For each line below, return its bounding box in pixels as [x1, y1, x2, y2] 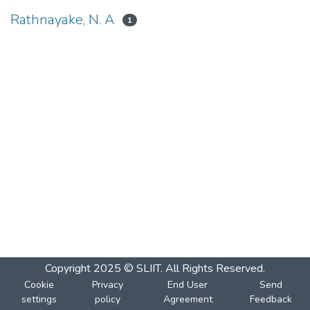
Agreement [163, 293, 212, 306]
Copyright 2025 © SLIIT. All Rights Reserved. [45, 261, 265, 276]
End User [167, 278, 208, 291]
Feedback [250, 293, 293, 306]
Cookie [24, 278, 54, 291]
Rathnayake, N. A [10, 10, 114, 29]
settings [21, 293, 57, 306]
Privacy [92, 278, 124, 291]
